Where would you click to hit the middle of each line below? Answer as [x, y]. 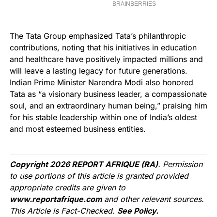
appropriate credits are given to [68, 187]
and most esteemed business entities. [78, 129]
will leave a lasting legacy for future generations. [99, 70]
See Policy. [138, 210]
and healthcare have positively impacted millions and [106, 59]
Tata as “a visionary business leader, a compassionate [108, 94]
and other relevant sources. [154, 199]
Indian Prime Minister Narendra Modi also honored [101, 82]
